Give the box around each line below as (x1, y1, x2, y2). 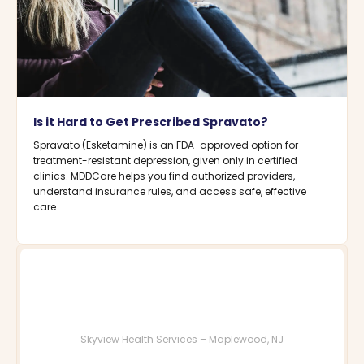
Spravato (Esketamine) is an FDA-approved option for (33, 137, 298, 152)
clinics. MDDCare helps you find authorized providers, (33, 168, 295, 183)
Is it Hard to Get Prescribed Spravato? (33, 113, 268, 130)
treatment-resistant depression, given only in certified (33, 153, 297, 167)
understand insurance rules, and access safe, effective (33, 184, 306, 198)
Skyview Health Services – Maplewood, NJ (80, 331, 284, 346)
